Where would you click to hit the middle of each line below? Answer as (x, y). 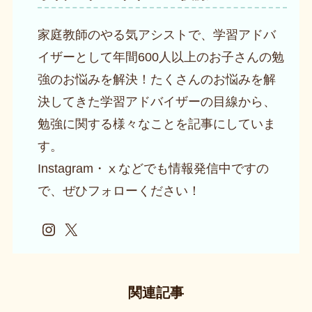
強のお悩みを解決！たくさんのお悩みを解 (156, 79)
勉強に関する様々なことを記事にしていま (156, 124)
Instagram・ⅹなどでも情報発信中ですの (153, 168)
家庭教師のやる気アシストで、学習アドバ (156, 34)
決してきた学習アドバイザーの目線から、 (156, 101)
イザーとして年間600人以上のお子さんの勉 (161, 57)
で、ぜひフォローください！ (119, 190)
